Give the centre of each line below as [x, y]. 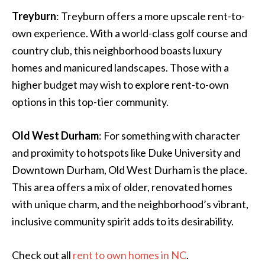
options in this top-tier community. [90, 101]
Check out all [42, 255]
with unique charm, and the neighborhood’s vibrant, [130, 204]
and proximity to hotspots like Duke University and [126, 152]
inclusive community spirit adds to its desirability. [123, 221]
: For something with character [169, 135]
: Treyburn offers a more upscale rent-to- [151, 16]
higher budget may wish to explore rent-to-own [120, 84]
